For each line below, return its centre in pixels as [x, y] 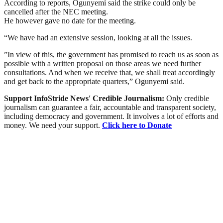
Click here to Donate [137, 125]
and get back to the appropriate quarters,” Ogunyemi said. [94, 81]
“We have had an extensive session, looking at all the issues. [98, 37]
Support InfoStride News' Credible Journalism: [85, 98]
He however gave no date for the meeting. [70, 20]
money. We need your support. [53, 125]
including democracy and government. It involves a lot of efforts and [111, 116]
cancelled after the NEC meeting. [56, 11]
